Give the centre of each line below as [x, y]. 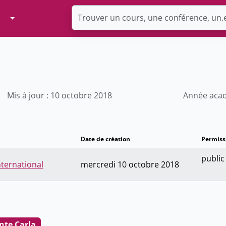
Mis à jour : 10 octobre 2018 [60, 96]
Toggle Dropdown [43, 18]
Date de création [105, 139]
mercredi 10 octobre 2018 [130, 165]
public [213, 159]
